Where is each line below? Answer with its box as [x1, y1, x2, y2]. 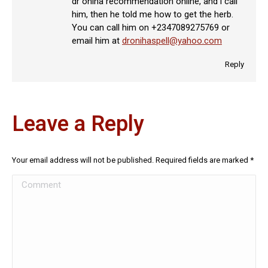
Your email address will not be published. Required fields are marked [12, 156, 250, 165]
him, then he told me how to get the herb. [72, 9, 233, 20]
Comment [12, 176, 52, 188]
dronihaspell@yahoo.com [122, 35, 222, 46]
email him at [72, 35, 122, 46]
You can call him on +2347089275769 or [72, 22, 230, 33]
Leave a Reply [12, 108, 144, 140]
